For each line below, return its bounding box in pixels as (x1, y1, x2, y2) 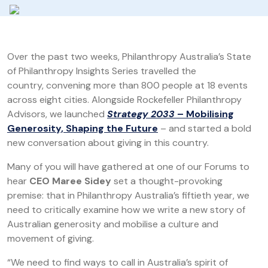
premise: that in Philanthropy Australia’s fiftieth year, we (7, 189, 249, 202)
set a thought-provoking (111, 175, 223, 187)
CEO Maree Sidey (29, 175, 111, 187)
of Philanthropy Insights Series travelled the (7, 65, 196, 77)
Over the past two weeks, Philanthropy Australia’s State (7, 50, 251, 63)
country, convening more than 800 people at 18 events (7, 79, 248, 92)
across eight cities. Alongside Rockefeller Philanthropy (7, 93, 242, 106)
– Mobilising (175, 108, 234, 120)
